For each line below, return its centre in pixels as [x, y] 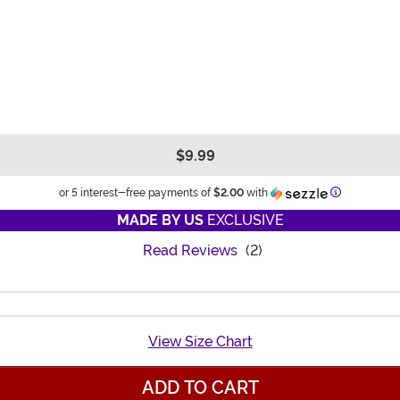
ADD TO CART [200, 387]
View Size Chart [200, 341]
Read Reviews [190, 250]
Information [369, 192]
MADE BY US [160, 220]
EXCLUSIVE [243, 220]
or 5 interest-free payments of [136, 192]
